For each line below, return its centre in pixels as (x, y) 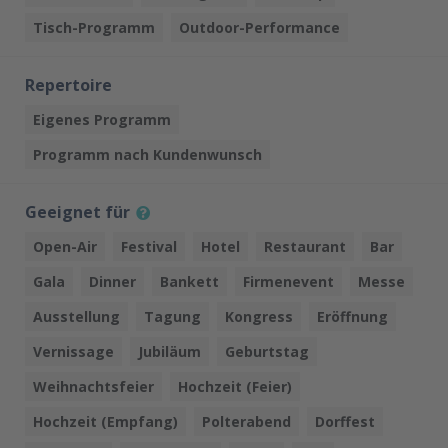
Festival (149, 246)
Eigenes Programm (102, 119)
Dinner (112, 281)
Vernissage (73, 351)
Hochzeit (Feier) (235, 386)
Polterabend (246, 421)
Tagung (172, 316)
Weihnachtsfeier (93, 386)
